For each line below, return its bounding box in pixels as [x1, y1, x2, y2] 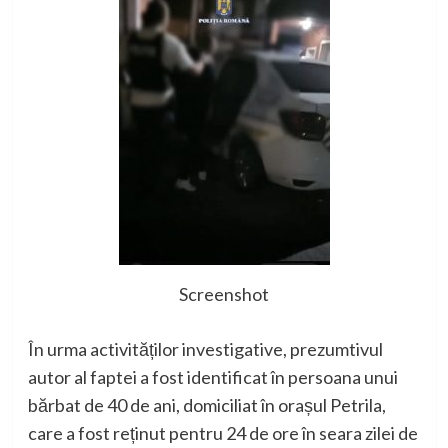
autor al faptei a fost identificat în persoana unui [27, 365, 398, 388]
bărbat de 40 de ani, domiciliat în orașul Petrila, [27, 393, 386, 416]
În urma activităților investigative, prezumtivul [27, 337, 383, 360]
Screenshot [179, 282, 269, 305]
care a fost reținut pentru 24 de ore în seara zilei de [27, 421, 418, 444]
